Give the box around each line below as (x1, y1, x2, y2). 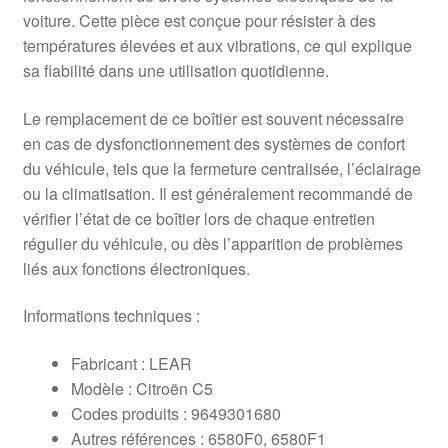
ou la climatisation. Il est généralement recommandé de (22, 181, 413, 205)
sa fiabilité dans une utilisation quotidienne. (22, 59, 329, 83)
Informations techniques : (22, 304, 200, 328)
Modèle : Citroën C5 (70, 376, 213, 400)
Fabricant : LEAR (70, 351, 192, 375)
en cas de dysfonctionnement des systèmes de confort (22, 131, 405, 155)
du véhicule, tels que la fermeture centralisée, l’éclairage (22, 156, 421, 180)
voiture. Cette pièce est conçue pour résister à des (22, 9, 376, 33)
